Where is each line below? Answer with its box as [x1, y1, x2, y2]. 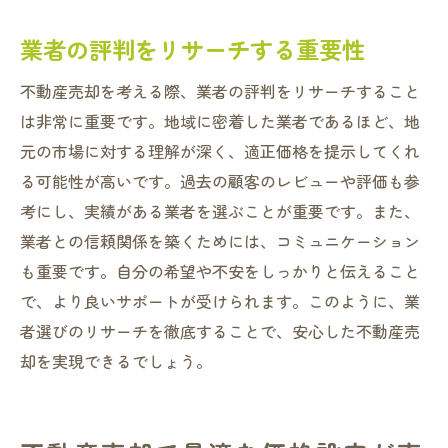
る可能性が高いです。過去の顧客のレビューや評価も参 [20, 169, 420, 193]
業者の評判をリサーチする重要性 [20, 32, 365, 66]
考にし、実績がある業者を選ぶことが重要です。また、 [20, 199, 420, 223]
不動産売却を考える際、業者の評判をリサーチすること [20, 79, 420, 103]
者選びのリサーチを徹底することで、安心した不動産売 [20, 319, 420, 343]
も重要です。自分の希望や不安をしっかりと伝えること [20, 259, 420, 283]
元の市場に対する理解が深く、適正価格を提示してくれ [20, 139, 420, 163]
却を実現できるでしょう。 [20, 349, 212, 373]
